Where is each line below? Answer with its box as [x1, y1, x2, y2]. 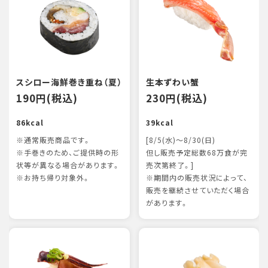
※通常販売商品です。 [16, 135, 91, 145]
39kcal [145, 117, 173, 128]
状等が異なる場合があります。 [16, 160, 120, 170]
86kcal [16, 117, 44, 128]
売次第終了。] [145, 160, 194, 170]
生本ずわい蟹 [145, 76, 199, 88]
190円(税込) [16, 90, 78, 105]
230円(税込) [145, 90, 208, 105]
